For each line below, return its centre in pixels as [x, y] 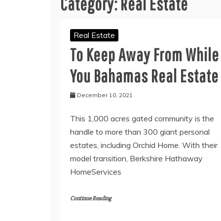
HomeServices [96, 172]
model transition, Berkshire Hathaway [136, 159]
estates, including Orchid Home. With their [144, 145]
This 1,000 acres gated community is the [142, 119]
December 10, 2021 [105, 95]
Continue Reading [91, 199]
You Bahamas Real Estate [144, 76]
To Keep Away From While [145, 55]
